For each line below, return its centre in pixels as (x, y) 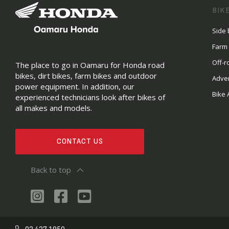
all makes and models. (54, 108)
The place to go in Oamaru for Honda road (90, 65)
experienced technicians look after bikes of (90, 97)
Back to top (51, 170)
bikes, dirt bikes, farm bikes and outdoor (86, 76)
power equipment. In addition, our (75, 86)
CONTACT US (80, 141)
